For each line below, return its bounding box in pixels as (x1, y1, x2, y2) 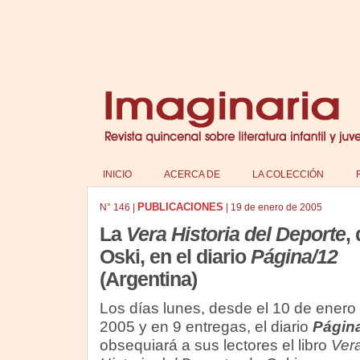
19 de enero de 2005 (230, 202, 322, 213)
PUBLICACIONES (137, 201, 223, 213)
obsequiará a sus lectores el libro (99, 337, 331, 354)
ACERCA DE (163, 169, 220, 180)
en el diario (149, 246, 251, 268)
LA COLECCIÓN (252, 169, 324, 180)
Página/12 (250, 246, 337, 268)
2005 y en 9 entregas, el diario (99, 318, 313, 335)
